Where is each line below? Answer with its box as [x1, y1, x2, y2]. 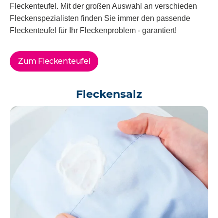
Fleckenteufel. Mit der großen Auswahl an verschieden [10, 2, 197, 11]
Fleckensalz [76, 88, 142, 101]
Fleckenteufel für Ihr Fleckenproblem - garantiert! [10, 26, 177, 35]
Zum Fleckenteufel [18, 56, 91, 66]
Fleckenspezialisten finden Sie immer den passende [10, 14, 190, 23]
